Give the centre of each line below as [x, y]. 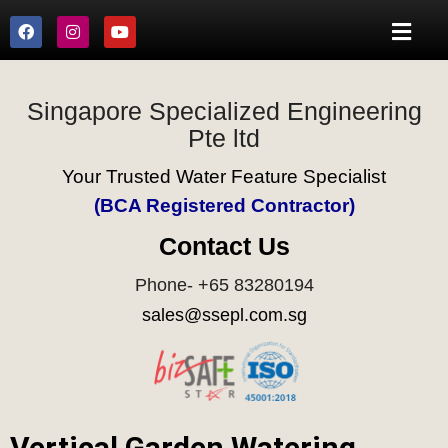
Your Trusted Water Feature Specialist [224, 177]
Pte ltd [224, 138]
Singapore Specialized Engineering [224, 111]
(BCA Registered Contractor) [224, 206]
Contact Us [224, 246]
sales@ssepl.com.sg [224, 315]
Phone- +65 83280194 [224, 285]
